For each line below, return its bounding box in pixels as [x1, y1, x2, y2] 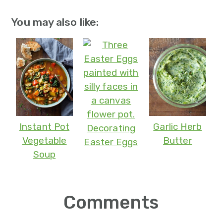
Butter [163, 134, 192, 146]
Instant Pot [19, 120, 70, 132]
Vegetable [22, 134, 67, 146]
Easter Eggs [84, 136, 138, 148]
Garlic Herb [153, 120, 202, 132]
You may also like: [11, 15, 99, 28]
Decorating [86, 122, 135, 134]
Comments [63, 191, 159, 213]
